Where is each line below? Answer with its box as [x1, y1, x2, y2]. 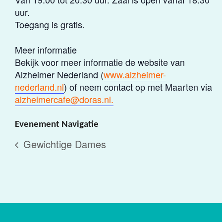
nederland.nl [15, 80, 64, 93]
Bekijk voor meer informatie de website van [15, 55, 185, 68]
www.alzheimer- [104, 67, 166, 81]
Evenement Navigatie [15, 119, 99, 129]
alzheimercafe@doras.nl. [15, 92, 113, 106]
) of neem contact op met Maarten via [64, 80, 212, 93]
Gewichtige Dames [20, 137, 106, 152]
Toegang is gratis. [15, 17, 85, 31]
